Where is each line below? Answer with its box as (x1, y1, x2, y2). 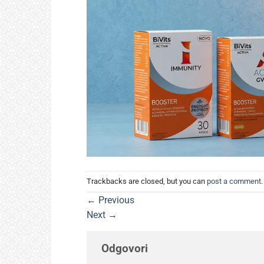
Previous (96, 194, 134, 206)
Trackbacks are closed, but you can (87, 176, 207, 186)
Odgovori (101, 242, 151, 256)
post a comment (207, 176, 261, 186)
